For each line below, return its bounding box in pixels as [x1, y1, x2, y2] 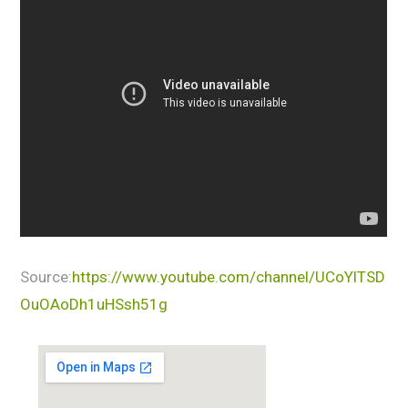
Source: [20, 268, 73, 287]
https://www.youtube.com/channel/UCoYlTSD [72, 268, 386, 287]
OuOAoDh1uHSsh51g [20, 295, 168, 314]
